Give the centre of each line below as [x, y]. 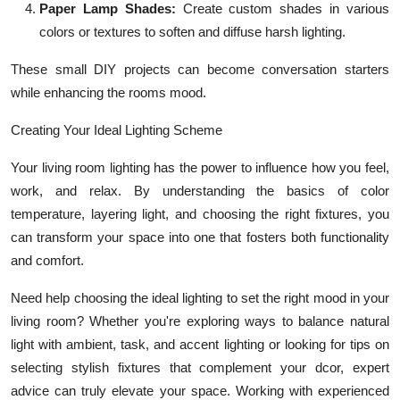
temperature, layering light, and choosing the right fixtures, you [200, 213]
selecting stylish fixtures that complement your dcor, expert [200, 367]
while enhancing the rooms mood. [108, 92]
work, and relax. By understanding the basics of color [200, 190]
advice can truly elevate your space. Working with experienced [200, 390]
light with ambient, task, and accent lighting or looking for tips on [200, 344]
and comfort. [47, 260]
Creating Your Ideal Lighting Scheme [117, 129]
